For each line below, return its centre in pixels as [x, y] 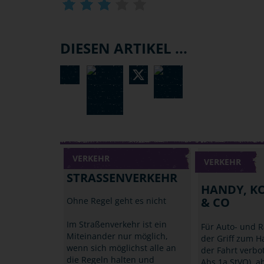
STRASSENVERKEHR [122, 177]
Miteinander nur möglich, [117, 236]
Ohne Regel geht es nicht [116, 200]
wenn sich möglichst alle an [121, 247]
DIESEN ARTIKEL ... [124, 48]
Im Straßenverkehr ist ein [116, 224]
